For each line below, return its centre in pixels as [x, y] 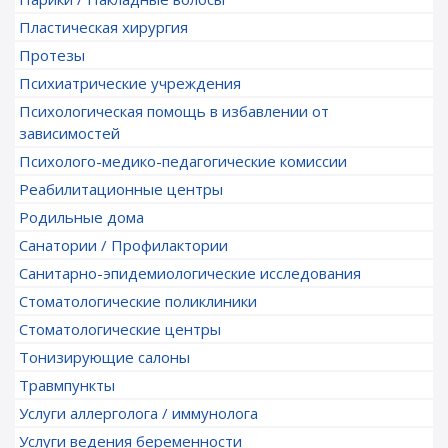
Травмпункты [67, 385]
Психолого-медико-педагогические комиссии [183, 161]
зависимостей [69, 133]
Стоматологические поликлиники [138, 301]
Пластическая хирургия [103, 27]
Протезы [52, 55]
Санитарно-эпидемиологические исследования [190, 273]
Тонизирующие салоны [104, 357]
